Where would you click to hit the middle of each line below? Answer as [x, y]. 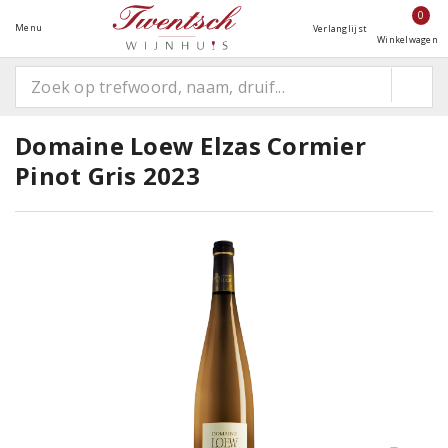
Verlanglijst [340, 28]
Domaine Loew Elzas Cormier [190, 145]
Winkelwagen [407, 39]
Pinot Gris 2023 [107, 175]
